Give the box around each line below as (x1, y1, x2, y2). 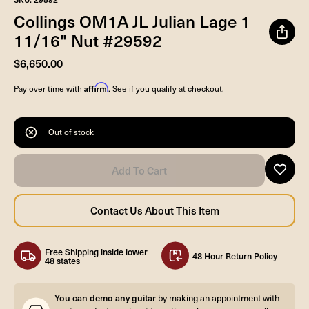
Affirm (84, 81, 108, 92)
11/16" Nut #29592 (14, 28, 162, 52)
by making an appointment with (156, 292, 279, 305)
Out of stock (48, 126, 94, 138)
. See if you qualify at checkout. (108, 82, 224, 94)
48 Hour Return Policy (192, 250, 277, 262)
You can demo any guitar (54, 292, 156, 305)
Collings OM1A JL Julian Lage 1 (14, 8, 250, 32)
